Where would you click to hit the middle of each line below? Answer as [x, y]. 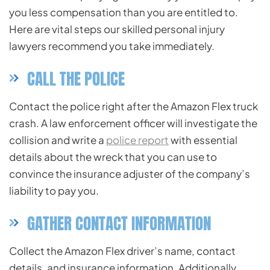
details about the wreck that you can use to [113, 157]
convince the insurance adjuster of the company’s [130, 174]
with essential [203, 140]
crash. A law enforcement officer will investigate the [133, 123]
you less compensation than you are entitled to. [124, 12]
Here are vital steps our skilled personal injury [117, 29]
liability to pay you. [54, 191]
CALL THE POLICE [76, 79]
